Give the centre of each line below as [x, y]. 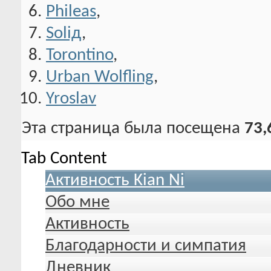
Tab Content [64, 158]
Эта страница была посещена [133, 128]
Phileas [71, 11]
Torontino [80, 55]
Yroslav [71, 99]
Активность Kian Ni [115, 180]
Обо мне [77, 202]
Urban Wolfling [100, 77]
